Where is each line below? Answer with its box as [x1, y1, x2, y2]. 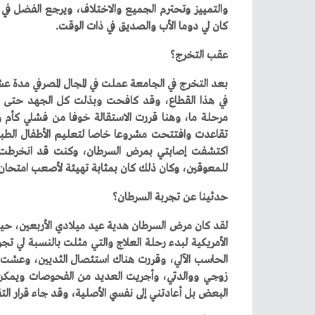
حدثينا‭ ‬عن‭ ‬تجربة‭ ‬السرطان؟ [198, 190, 228, 205]
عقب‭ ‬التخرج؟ [206, 48, 228, 63]
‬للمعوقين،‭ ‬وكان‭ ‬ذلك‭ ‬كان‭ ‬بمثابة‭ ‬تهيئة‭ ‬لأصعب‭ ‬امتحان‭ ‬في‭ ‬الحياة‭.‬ [181, 161, 228, 176]
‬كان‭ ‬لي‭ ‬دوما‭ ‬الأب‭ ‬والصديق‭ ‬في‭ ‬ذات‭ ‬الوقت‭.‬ [212, 19, 228, 34]
